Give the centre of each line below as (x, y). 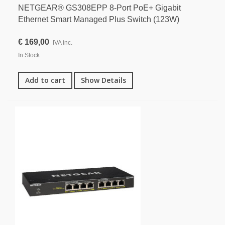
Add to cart (45, 80)
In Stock (29, 55)
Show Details (103, 80)
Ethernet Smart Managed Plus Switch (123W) (99, 19)
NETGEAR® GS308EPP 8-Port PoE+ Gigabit (99, 8)
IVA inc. (63, 42)
